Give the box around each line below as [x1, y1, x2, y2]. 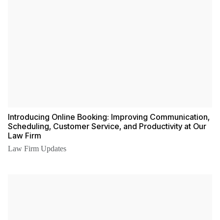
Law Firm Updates [8, 144, 66, 153]
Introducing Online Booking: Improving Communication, [8, 111, 210, 122]
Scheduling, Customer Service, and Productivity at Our [8, 121, 206, 131]
